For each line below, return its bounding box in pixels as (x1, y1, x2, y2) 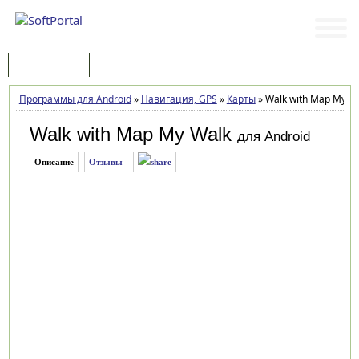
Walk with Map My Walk (29, 123, 232, 145)
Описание (34, 157, 74, 167)
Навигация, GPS (140, 92, 217, 106)
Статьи (106, 58, 139, 74)
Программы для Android (18, 92, 131, 106)
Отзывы (88, 157, 123, 167)
